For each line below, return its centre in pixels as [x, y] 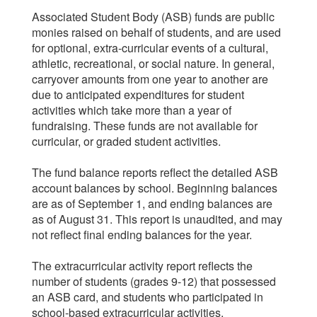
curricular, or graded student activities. [126, 141]
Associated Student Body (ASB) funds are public [153, 17]
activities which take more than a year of [132, 110]
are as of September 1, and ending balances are [152, 203]
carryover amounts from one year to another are [150, 79]
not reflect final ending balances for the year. [142, 235]
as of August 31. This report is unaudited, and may [157, 219]
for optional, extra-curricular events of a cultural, [150, 48]
